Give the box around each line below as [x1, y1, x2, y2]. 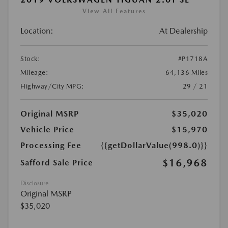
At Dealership [159, 26, 208, 36]
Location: [20, 26, 53, 36]
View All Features [82, 8, 146, 15]
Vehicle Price [20, 125, 74, 134]
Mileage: [20, 69, 48, 76]
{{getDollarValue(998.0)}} [101, 140, 208, 150]
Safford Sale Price [20, 158, 93, 167]
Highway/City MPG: [20, 82, 84, 90]
